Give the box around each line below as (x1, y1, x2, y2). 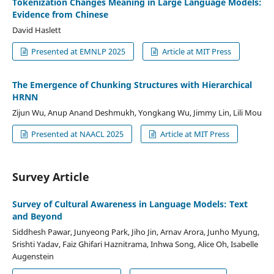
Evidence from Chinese (12, 8, 108, 20)
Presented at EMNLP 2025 (29, 45, 126, 57)
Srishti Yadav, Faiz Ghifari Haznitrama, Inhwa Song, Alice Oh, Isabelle (12, 238, 258, 250)
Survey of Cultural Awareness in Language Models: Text (12, 198, 248, 210)
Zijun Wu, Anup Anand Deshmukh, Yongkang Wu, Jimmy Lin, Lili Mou (12, 106, 262, 118)
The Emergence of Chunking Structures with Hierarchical (12, 78, 252, 91)
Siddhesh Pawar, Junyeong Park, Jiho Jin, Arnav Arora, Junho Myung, (12, 226, 259, 237)
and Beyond (12, 210, 62, 222)
